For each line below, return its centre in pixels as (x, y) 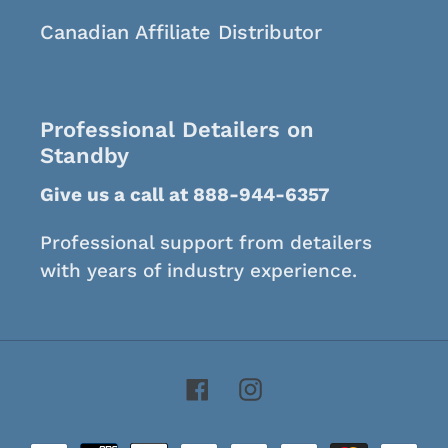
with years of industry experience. (198, 270)
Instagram (309, 386)
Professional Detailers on (177, 129)
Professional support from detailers (206, 242)
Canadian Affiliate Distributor (181, 31)
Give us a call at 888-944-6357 (185, 195)
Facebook (255, 386)
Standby (84, 155)
